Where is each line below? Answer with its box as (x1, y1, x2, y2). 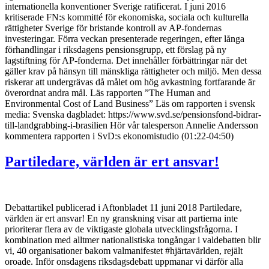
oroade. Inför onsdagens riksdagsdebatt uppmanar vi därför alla (5, 256, 243, 267)
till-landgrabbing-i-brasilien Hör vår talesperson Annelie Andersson (5, 119, 258, 130)
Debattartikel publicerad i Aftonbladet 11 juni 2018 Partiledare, (5, 202, 242, 213)
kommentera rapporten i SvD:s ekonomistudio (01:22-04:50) (5, 130, 243, 141)
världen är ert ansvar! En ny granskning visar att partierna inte (5, 213, 238, 223)
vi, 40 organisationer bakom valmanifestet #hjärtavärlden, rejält (5, 245, 243, 256)
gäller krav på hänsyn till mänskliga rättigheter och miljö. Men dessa (5, 65, 262, 76)
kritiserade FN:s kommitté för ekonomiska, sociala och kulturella (5, 11, 249, 22)
